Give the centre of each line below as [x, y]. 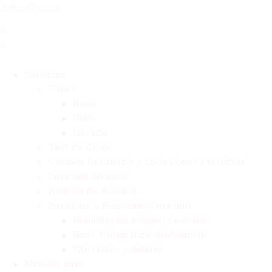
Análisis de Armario [93, 191]
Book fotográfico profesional [140, 235]
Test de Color [80, 147]
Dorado [90, 133]
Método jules [54, 264]
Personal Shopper [89, 176]
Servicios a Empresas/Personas [121, 206]
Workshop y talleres [118, 249]
